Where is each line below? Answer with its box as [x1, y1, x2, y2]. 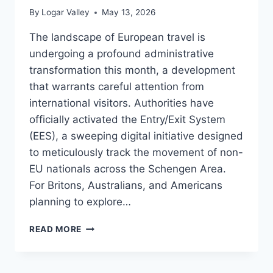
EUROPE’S [81, 234, 126, 244]
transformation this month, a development [29, 64, 235, 77]
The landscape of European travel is [29, 31, 205, 44]
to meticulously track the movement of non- [29, 146, 243, 159]
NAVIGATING [81, 221, 137, 232]
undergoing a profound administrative [29, 48, 214, 60]
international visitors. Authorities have [29, 97, 214, 110]
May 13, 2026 [102, 7, 156, 18]
